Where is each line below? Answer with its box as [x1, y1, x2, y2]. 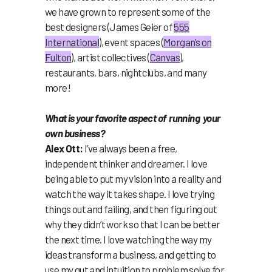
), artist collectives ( [71, 50, 150, 63]
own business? [45, 126, 106, 139]
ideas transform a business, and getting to [45, 248, 216, 260]
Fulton [45, 50, 72, 63]
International [45, 35, 100, 48]
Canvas [149, 50, 180, 63]
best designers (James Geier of [45, 20, 174, 33]
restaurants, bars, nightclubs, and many [45, 66, 207, 78]
